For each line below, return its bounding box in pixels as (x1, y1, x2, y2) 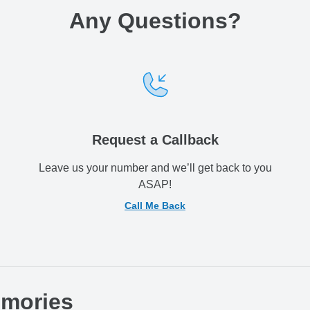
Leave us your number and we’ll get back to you (38, 162, 272, 174)
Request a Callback (91, 132, 219, 148)
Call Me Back (125, 200, 185, 212)
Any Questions (69, 8, 228, 34)
